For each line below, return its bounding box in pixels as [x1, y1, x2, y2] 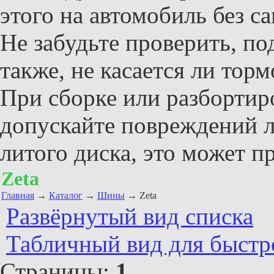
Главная [1, 190, 34, 201]
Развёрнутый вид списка [6, 203, 253, 229]
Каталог [49, 190, 83, 201]
